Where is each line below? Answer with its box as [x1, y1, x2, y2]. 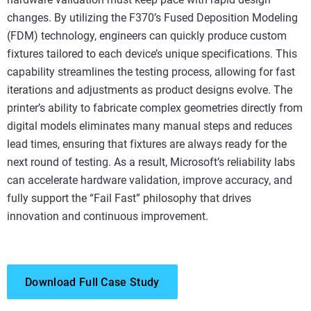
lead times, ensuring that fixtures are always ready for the [7, 137, 287, 151]
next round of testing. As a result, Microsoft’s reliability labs [7, 155, 295, 169]
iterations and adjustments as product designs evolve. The [7, 83, 292, 96]
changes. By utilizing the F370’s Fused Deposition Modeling [7, 10, 298, 24]
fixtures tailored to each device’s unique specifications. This [7, 47, 297, 60]
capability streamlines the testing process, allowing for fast [7, 65, 295, 78]
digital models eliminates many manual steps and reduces [7, 119, 292, 133]
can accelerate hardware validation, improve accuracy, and [7, 173, 292, 187]
